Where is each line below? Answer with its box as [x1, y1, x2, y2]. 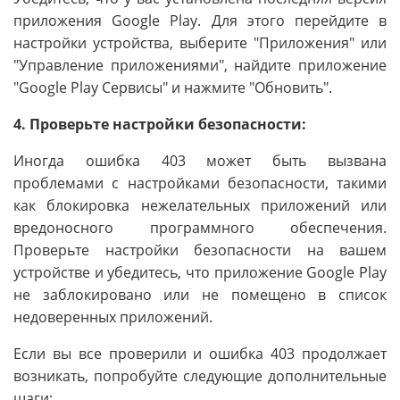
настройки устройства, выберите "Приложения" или [13, 33, 387, 54]
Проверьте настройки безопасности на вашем [13, 240, 387, 261]
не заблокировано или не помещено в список [13, 285, 387, 305]
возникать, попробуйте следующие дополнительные [13, 366, 387, 387]
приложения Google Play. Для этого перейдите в [13, 11, 387, 31]
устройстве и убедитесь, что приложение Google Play [13, 262, 387, 283]
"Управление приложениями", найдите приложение [13, 55, 387, 76]
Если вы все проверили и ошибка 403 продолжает [13, 344, 387, 364]
